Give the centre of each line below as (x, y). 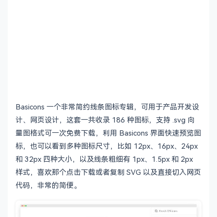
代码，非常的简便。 (48, 185)
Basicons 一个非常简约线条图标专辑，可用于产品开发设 (107, 107)
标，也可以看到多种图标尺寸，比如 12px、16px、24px (107, 146)
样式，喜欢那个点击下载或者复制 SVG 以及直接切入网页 (108, 172)
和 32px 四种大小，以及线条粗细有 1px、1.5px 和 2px (104, 159)
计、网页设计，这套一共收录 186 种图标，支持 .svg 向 (105, 120)
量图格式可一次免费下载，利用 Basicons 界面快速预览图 (108, 133)
